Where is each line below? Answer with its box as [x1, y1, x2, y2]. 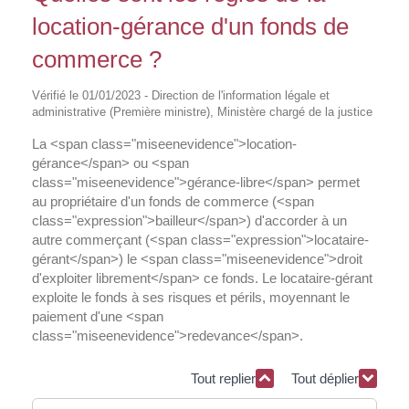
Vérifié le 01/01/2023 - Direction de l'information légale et [32, 88, 330, 102]
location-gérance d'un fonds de [32, 12, 349, 40]
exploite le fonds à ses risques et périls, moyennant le [32, 288, 350, 305]
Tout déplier [291, 371, 359, 386]
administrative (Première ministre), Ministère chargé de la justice [32, 104, 372, 119]
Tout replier [191, 371, 256, 386]
